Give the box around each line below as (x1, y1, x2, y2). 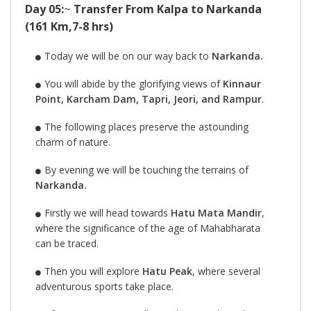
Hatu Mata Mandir (170, 205, 262, 219)
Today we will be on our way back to (44, 49, 212, 62)
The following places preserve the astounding (44, 119, 249, 133)
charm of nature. (35, 135, 110, 149)
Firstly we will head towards (44, 205, 171, 219)
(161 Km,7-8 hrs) (25, 18, 113, 34)
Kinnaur (222, 76, 261, 90)
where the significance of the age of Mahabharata (35, 221, 260, 235)
